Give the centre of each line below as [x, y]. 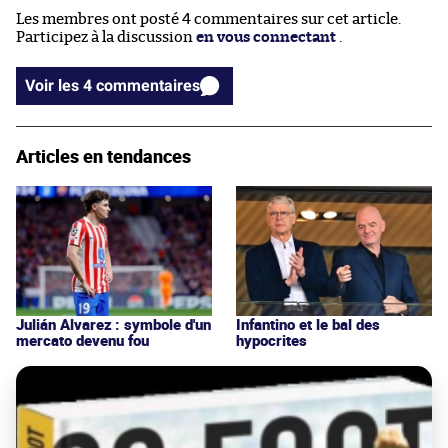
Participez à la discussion [106, 37]
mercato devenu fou [82, 339]
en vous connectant [266, 37]
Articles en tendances [103, 155]
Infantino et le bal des [308, 323]
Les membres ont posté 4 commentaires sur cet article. [208, 19]
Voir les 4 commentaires [148, 85]
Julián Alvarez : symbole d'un [113, 323]
